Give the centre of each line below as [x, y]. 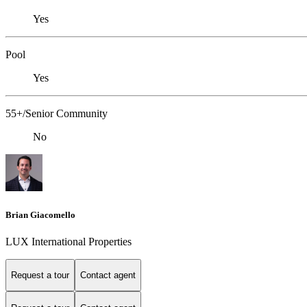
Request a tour [40, 275]
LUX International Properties [69, 241]
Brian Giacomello [40, 214]
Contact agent [108, 275]
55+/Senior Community [57, 114]
